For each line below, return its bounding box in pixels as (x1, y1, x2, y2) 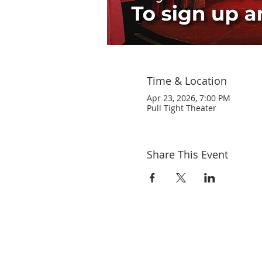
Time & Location (146, 74, 227, 88)
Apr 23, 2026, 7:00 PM (146, 92, 230, 104)
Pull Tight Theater (146, 102, 216, 113)
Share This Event (146, 147, 228, 161)
